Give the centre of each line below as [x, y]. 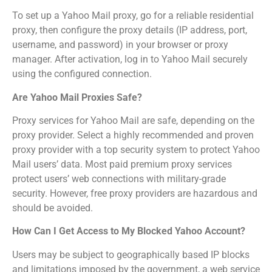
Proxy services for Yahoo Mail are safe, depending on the [133, 121]
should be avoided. [53, 208]
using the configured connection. [82, 74]
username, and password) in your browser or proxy [120, 45]
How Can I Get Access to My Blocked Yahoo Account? [129, 231]
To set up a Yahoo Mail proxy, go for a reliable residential [133, 16]
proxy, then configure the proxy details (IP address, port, [130, 30]
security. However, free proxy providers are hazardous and [135, 194]
